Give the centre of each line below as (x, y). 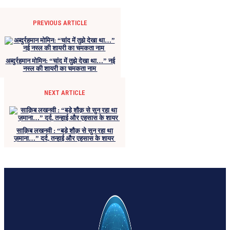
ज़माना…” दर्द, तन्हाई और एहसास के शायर (65, 138)
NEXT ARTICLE (65, 92)
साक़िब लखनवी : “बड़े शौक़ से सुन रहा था (65, 130)
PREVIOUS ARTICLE (60, 23)
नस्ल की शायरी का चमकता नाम (60, 68)
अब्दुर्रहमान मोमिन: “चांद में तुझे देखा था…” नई (60, 61)
